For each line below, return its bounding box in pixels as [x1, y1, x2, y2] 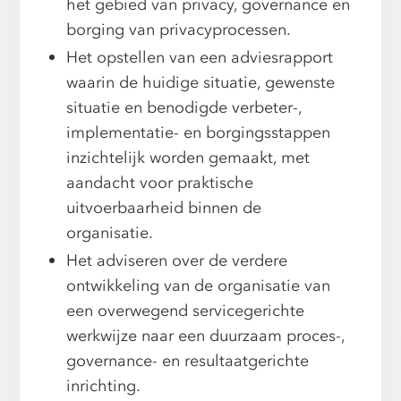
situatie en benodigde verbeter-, [66, 97, 303, 120]
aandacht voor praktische [66, 172, 254, 195]
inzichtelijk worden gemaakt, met [66, 147, 311, 170]
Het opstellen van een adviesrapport [66, 47, 334, 70]
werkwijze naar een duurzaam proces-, [66, 325, 346, 348]
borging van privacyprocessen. [66, 19, 292, 42]
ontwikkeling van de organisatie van [66, 275, 331, 298]
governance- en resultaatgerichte [66, 350, 310, 373]
